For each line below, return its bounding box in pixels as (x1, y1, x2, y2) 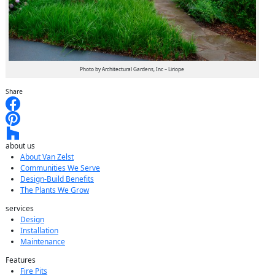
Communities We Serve (20, 163, 100, 174)
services (6, 203, 34, 214)
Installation (20, 225, 58, 236)
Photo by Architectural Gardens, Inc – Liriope (80, 65, 185, 72)
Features (6, 255, 36, 266)
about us (6, 141, 35, 152)
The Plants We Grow (20, 185, 89, 196)
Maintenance (20, 236, 65, 247)
